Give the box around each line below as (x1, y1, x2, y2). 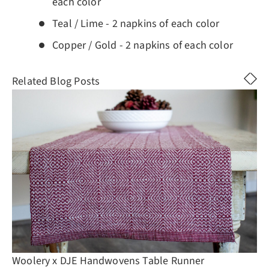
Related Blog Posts (12, 73, 100, 89)
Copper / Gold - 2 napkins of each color (52, 38, 234, 53)
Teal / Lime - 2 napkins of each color (52, 16, 220, 32)
